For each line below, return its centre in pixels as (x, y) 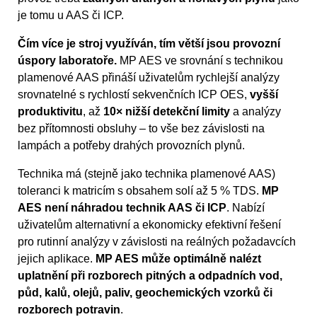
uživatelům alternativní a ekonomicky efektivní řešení (149, 225)
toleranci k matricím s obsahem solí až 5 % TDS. (140, 191)
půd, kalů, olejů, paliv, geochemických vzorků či (145, 293)
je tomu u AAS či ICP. (71, 16)
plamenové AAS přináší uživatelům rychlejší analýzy (149, 78)
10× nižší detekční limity (167, 112)
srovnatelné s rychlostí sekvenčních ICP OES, (134, 95)
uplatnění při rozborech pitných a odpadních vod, (150, 276)
